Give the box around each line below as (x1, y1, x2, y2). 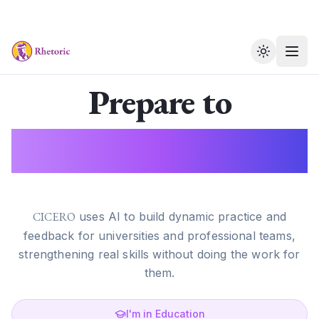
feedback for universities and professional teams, (23, 229, 296, 243)
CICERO (32, 209, 75, 224)
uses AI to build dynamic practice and (75, 209, 287, 224)
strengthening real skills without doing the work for (19, 247, 300, 261)
